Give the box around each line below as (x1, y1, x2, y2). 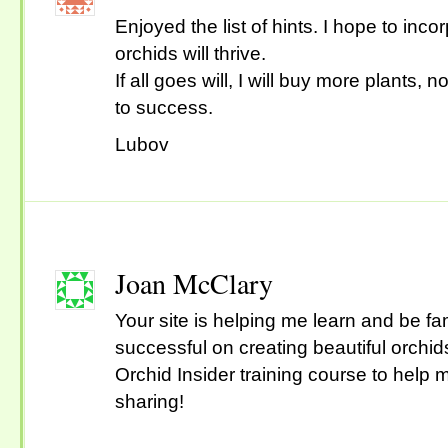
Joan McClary (115, 264, 273, 302)
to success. (115, 97, 213, 118)
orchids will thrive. (115, 43, 266, 64)
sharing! (115, 391, 184, 412)
